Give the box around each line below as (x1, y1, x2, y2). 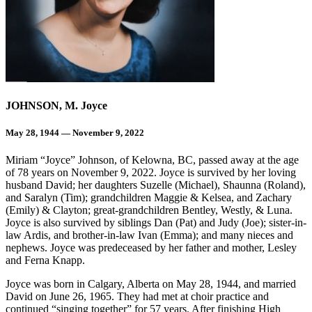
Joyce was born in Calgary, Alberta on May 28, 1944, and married (6, 278, 296, 290)
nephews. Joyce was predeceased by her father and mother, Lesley (6, 242, 297, 254)
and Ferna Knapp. (6, 254, 85, 267)
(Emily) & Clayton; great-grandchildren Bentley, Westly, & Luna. (6, 204, 292, 217)
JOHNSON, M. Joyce (6, 100, 107, 112)
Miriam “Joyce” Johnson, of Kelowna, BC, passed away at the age (6, 154, 299, 166)
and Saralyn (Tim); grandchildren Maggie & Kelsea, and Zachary (6, 192, 292, 204)
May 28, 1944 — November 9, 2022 (6, 127, 144, 139)
